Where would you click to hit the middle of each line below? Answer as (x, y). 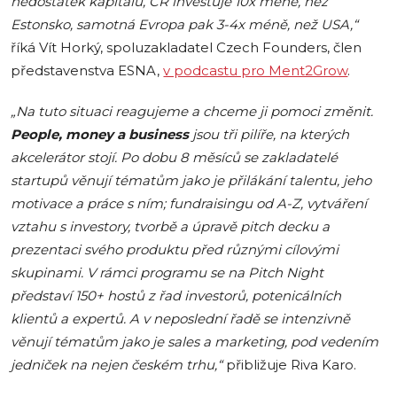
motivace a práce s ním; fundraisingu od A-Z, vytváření (189, 204)
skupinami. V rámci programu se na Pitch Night (167, 273)
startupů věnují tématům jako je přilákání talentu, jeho (191, 181)
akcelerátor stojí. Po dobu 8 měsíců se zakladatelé (175, 158)
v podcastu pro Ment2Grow (256, 70)
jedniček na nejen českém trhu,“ (119, 366)
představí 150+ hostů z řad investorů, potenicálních (176, 296)
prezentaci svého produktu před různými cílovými (175, 250)
